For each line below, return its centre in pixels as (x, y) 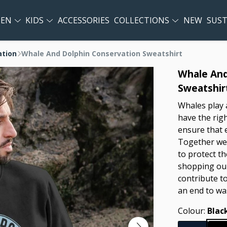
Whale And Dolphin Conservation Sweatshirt (102, 53)
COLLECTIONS (143, 20)
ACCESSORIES (83, 20)
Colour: (193, 211)
